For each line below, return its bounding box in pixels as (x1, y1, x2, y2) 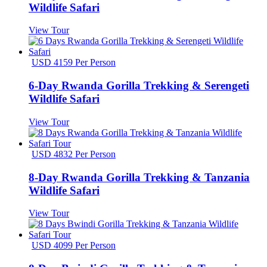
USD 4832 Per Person (32, 148, 116, 159)
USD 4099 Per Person (32, 240, 116, 251)
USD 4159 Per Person (32, 57, 116, 68)
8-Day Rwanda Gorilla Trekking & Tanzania (29, 170, 250, 184)
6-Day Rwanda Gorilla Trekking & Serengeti (29, 79, 249, 92)
